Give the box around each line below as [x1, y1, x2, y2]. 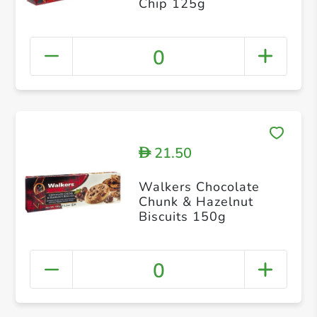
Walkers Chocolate [138, 178, 260, 196]
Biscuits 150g [138, 208, 226, 226]
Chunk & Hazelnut [138, 193, 253, 211]
